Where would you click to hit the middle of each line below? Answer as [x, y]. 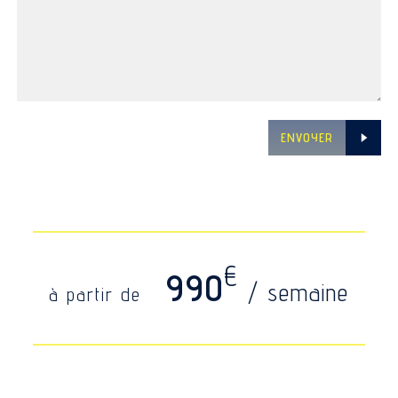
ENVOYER [306, 137]
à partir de [99, 294]
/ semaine [298, 292]
